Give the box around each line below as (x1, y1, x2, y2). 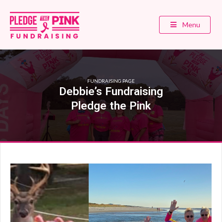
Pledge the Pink (71, 99, 151, 112)
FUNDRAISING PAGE (87, 78, 135, 84)
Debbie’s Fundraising (59, 84, 163, 98)
